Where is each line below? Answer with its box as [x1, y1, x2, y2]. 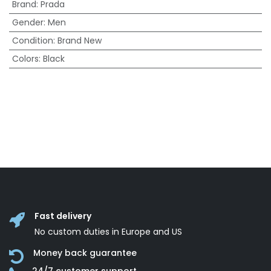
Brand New [57, 34, 102, 47]
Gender [11, 16, 44, 28]
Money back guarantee [33, 247, 137, 260]
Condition [11, 34, 53, 47]
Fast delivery [34, 210, 91, 223]
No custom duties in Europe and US [34, 226, 182, 238]
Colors [11, 53, 39, 65]
